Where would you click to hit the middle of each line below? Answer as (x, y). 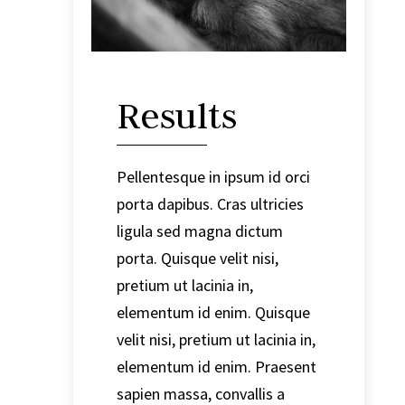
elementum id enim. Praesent (216, 366)
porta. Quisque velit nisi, (197, 258)
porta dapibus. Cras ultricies (210, 203)
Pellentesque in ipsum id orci (213, 176)
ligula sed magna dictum (199, 231)
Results (176, 115)
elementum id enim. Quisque (213, 312)
